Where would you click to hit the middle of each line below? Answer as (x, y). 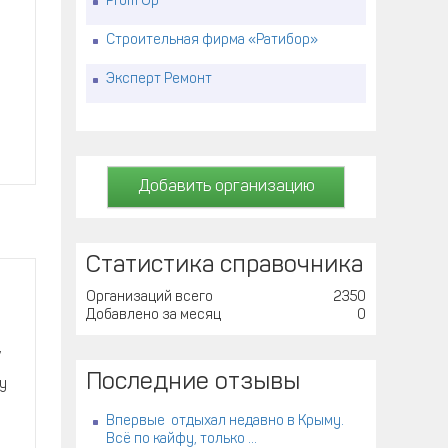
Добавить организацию (226, 187)
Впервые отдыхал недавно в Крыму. (225, 421)
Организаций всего (149, 297)
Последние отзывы (193, 383)
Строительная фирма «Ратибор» (212, 40)
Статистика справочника (224, 266)
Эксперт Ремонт (159, 79)
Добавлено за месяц (153, 315)
